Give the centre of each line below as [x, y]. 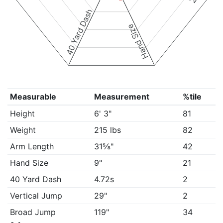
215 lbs [107, 130]
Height [22, 113]
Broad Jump [33, 212]
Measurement [121, 97]
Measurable [33, 97]
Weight [23, 130]
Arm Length [32, 146]
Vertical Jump [36, 196]
